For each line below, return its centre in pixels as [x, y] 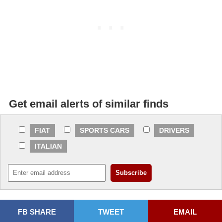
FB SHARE [37, 212]
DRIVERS [174, 131]
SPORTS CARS [105, 131]
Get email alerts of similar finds [89, 104]
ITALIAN [48, 146]
